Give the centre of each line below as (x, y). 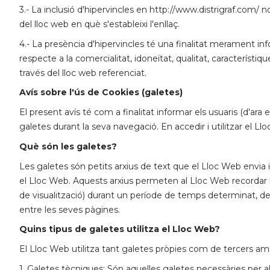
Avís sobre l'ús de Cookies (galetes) (101, 93)
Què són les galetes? (68, 146)
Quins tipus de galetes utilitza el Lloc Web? (120, 229)
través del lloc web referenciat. (83, 73)
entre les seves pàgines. (70, 209)
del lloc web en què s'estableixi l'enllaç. (99, 24)
